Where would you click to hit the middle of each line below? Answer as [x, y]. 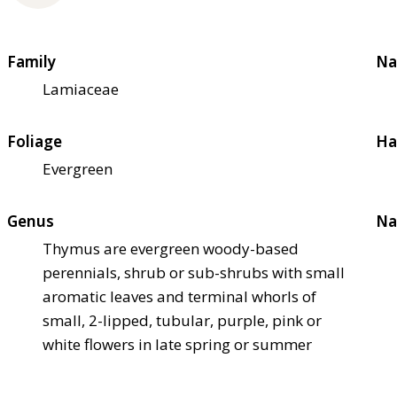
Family [31, 62]
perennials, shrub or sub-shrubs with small [194, 273]
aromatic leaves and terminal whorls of [179, 297]
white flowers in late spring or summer [177, 345]
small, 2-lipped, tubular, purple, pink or [182, 321]
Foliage [35, 142]
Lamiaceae [81, 90]
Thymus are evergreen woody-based [171, 249]
